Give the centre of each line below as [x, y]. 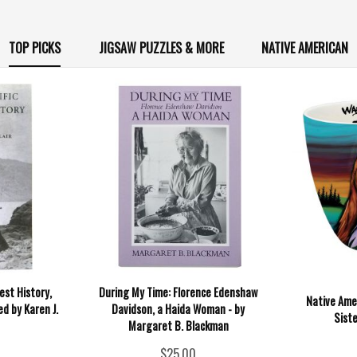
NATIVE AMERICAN [305, 47]
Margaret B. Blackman [178, 326]
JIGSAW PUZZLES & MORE [161, 47]
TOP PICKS [34, 47]
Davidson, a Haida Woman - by [178, 309]
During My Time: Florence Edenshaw [178, 292]
